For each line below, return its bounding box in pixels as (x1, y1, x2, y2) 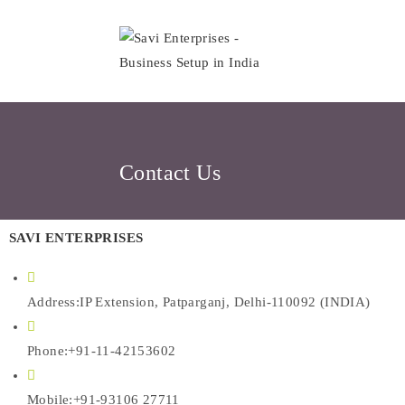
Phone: (27, 344, 69, 358)
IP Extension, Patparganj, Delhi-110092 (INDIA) (80, 295, 371, 309)
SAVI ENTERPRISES (9, 231, 144, 245)
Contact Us (119, 161, 221, 184)
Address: (27, 295, 80, 309)
